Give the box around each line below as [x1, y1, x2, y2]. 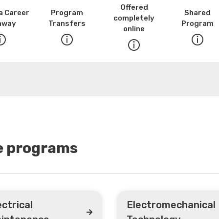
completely [113, 13, 154, 22]
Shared [184, 8, 211, 17]
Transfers [48, 19, 86, 28]
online [123, 24, 145, 33]
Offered [120, 2, 148, 12]
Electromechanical [127, 198, 216, 211]
